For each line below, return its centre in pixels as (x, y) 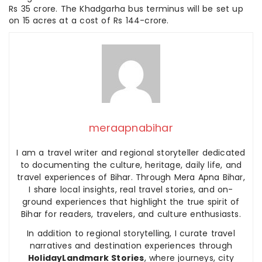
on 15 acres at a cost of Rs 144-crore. (90, 21)
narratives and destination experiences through (131, 246)
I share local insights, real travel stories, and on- (131, 190)
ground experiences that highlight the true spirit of (131, 202)
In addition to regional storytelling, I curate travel (131, 234)
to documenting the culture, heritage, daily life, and (131, 165)
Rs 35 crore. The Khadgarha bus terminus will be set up (126, 9)
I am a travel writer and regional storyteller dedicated (131, 153)
